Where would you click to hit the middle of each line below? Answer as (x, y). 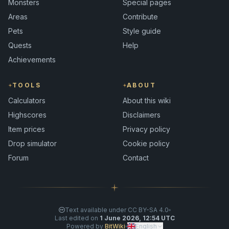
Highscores (27, 114)
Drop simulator (32, 143)
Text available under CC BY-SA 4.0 (117, 210)
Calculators (27, 100)
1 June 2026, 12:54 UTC (137, 218)
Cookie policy (146, 143)
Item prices (27, 129)
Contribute (140, 16)
